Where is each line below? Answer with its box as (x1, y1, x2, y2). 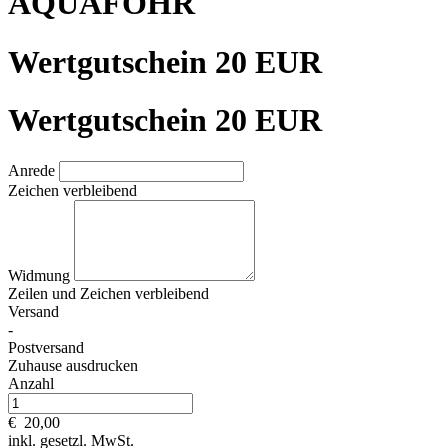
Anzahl (8, 374, 54, 392)
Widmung (8, 266, 74, 284)
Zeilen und (8, 284, 80, 302)
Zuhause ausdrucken (8, 356, 138, 374)
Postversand (8, 338, 84, 356)
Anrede (8, 161, 59, 179)
